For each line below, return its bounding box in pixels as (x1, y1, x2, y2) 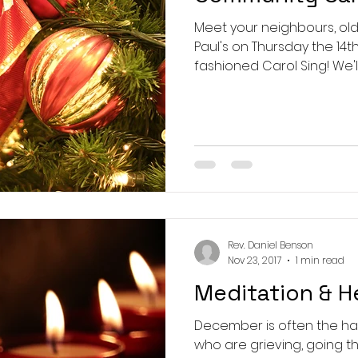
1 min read (296, 253, 344, 267)
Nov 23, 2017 (228, 253, 281, 267)
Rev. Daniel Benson (228, 238, 313, 252)
